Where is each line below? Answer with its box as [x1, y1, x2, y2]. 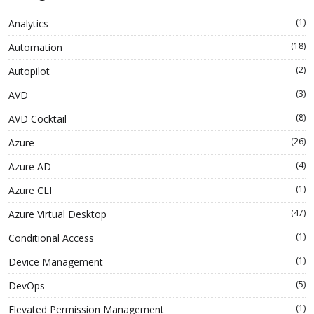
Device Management [8, 254, 103, 268]
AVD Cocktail [8, 111, 67, 125]
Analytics [8, 16, 48, 30]
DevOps [8, 278, 45, 292]
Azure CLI [8, 183, 52, 197]
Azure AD [8, 159, 51, 173]
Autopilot [8, 64, 50, 78]
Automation [8, 40, 62, 54]
